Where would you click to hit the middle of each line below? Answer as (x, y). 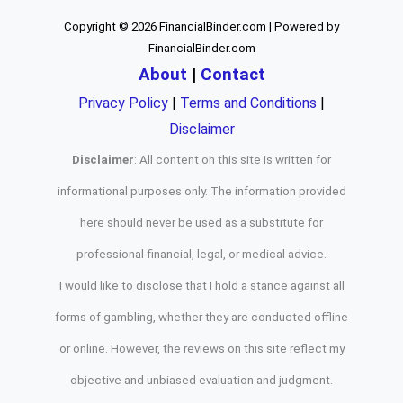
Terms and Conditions (248, 103)
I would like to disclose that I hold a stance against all (201, 285)
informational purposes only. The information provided (201, 191)
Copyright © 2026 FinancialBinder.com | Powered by (201, 26)
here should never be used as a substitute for (201, 222)
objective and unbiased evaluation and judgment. (201, 380)
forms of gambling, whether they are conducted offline (201, 317)
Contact (233, 74)
